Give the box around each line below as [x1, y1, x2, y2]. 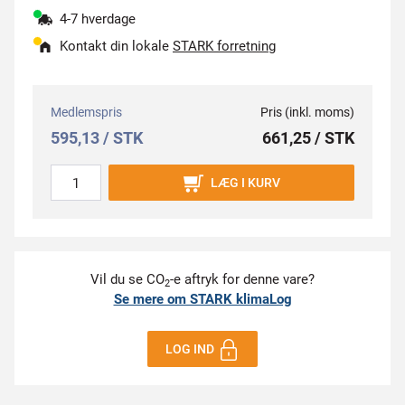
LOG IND [165, 342, 215, 356]
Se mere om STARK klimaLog [113, 291, 292, 307]
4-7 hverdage [60, 11, 136, 27]
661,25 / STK [262, 128, 354, 147]
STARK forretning [173, 38, 276, 54]
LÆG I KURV [210, 175, 280, 190]
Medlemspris [51, 105, 122, 119]
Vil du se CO [90, 271, 165, 287]
